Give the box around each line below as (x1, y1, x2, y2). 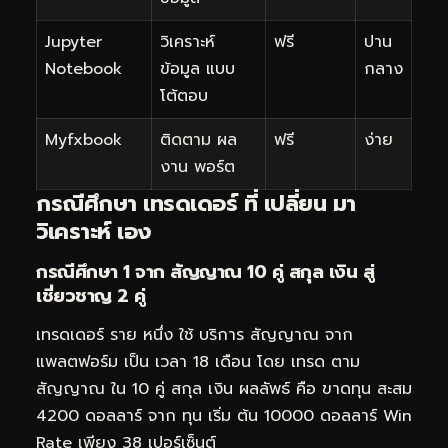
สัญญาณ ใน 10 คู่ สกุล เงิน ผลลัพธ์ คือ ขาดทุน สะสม (36, 377, 412, 402)
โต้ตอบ (160, 83, 208, 108)
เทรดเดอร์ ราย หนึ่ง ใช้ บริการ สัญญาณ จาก (36, 323, 353, 348)
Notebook (45, 56, 122, 81)
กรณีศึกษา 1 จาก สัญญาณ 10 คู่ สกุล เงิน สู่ (36, 258, 374, 287)
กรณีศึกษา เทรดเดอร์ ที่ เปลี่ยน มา (36, 186, 356, 220)
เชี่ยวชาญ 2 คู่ (36, 282, 146, 311)
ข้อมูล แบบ (160, 56, 235, 81)
